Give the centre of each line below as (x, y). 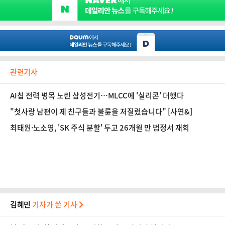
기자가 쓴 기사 (56, 204)
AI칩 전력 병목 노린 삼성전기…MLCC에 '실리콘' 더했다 (97, 95)
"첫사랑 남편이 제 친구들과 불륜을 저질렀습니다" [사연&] (101, 111)
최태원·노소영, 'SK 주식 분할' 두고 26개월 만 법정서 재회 (101, 128)
